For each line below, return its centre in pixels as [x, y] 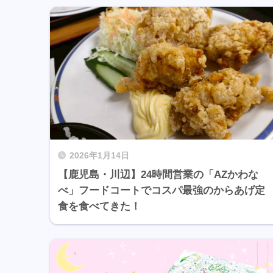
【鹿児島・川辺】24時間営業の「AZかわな [158, 175]
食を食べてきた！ [99, 207]
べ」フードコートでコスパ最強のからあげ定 [161, 191]
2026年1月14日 [99, 156]
